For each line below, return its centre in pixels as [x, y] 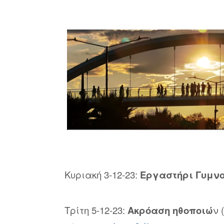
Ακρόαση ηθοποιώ [170, 210]
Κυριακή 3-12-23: [102, 175]
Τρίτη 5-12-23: [96, 210]
